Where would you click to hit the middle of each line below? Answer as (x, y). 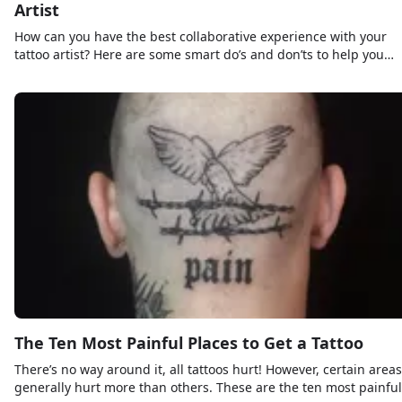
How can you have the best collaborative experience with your (201, 36)
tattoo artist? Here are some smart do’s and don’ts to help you (199, 54)
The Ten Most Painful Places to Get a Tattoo (189, 342)
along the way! (58, 72)
